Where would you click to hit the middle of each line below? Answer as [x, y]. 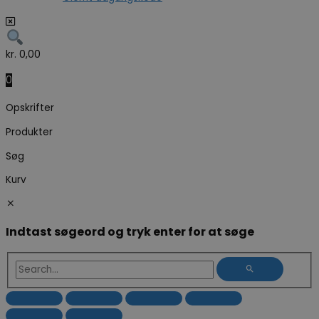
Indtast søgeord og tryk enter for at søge [130, 231]
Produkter [29, 132]
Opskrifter [30, 108]
